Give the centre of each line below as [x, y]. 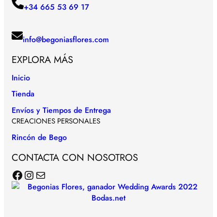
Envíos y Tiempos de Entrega [61, 110]
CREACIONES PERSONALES [56, 121]
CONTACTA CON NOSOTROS [75, 158]
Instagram [27, 174]
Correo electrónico [38, 174]
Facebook [14, 174]
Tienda [23, 94]
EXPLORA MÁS [42, 60]
